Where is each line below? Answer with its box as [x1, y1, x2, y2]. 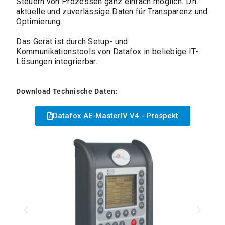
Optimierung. [16, 17, 63, 26]
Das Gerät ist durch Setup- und [16, 37, 128, 46]
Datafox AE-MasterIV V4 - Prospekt [52, 111, 178, 120]
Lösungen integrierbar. [16, 57, 98, 66]
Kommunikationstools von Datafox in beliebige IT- [16, 47, 198, 56]
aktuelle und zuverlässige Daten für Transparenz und [16, 7, 208, 16]
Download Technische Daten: [16, 87, 118, 95]
